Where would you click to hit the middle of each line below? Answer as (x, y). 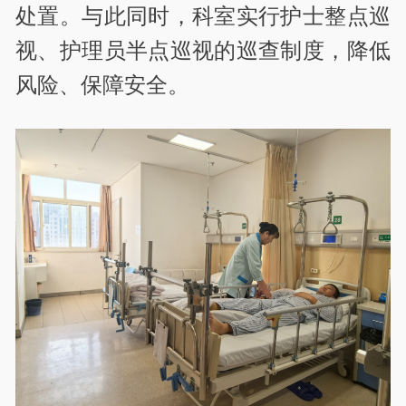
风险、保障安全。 (103, 84)
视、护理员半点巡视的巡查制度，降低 (203, 50)
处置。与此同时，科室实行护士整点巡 (203, 15)
